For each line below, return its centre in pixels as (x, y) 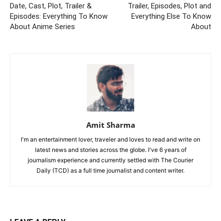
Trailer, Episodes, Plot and (169, 6)
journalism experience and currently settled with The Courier (110, 160)
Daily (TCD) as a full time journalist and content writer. (110, 170)
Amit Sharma (110, 125)
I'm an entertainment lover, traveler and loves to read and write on (110, 139)
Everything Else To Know (171, 16)
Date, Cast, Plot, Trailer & (51, 6)
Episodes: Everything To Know (59, 16)
